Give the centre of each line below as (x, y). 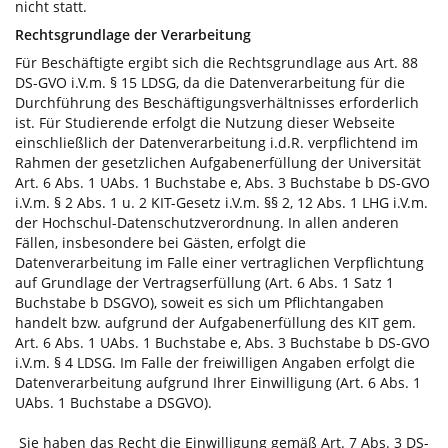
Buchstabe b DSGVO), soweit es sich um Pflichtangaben (199, 302)
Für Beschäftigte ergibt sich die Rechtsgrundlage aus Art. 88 (216, 62)
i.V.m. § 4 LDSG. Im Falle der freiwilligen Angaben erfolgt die (215, 362)
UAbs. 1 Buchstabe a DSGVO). (113, 402)
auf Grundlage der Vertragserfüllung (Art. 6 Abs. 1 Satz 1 (204, 282)
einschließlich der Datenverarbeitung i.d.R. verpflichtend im (216, 142)
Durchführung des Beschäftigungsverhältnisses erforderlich (217, 102)
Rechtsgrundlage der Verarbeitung (133, 34)
